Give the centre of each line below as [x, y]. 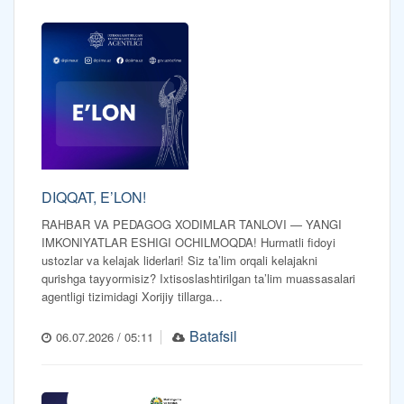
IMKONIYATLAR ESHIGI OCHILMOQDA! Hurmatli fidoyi [188, 243]
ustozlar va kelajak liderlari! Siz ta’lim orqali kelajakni [179, 261]
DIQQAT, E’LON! [94, 197]
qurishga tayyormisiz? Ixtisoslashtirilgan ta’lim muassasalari [198, 279]
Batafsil [214, 336]
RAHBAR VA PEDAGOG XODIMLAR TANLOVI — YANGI [192, 225]
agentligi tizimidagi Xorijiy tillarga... [132, 297]
